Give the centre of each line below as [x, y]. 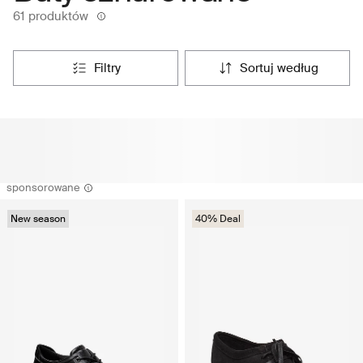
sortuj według [283, 68]
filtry [110, 68]
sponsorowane [43, 188]
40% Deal [218, 219]
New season [38, 219]
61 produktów [51, 17]
